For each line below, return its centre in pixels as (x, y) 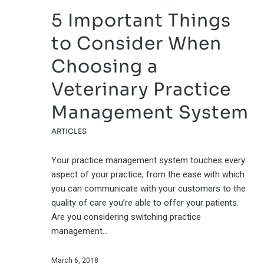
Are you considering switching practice (126, 217)
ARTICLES (69, 131)
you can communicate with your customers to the (148, 189)
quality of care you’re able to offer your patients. (145, 203)
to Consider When (136, 44)
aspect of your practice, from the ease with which (148, 175)
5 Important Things (141, 21)
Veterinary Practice (141, 90)
